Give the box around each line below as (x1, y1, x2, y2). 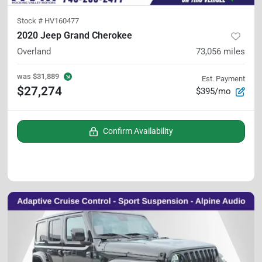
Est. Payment (202, 74, 245, 83)
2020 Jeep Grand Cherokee (17, 30, 132, 41)
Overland (17, 46, 51, 57)
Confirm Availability (103, 126, 173, 136)
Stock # (17, 16, 44, 25)
